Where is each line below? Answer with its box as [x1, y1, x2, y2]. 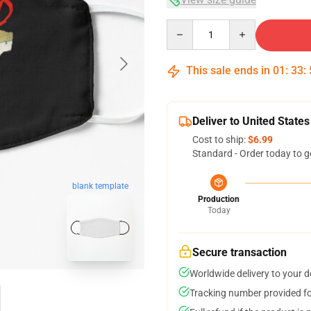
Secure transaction [192, 246, 287, 259]
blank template [72, 181, 128, 192]
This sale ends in [183, 64, 273, 77]
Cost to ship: [192, 134, 248, 145]
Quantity [166, 20, 204, 31]
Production [198, 194, 239, 204]
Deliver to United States [192, 115, 310, 128]
